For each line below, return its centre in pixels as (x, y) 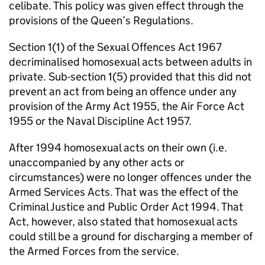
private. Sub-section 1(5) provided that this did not (130, 76)
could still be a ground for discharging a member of (131, 236)
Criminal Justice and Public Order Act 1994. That (126, 206)
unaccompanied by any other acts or (97, 162)
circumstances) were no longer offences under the (130, 177)
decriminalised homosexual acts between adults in (130, 62)
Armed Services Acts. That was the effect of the (124, 192)
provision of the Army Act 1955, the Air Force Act (127, 106)
